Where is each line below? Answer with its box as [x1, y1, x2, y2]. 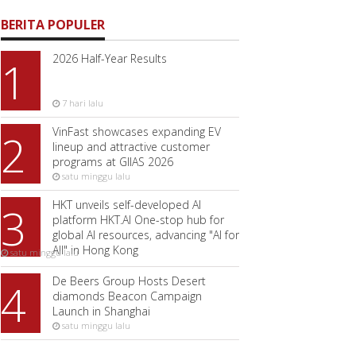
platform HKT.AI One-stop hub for [52, 212, 224, 227]
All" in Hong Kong [52, 242, 138, 257]
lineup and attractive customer [52, 139, 210, 154]
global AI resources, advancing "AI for [52, 227, 239, 242]
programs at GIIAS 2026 [52, 154, 173, 169]
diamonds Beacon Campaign [52, 288, 202, 304]
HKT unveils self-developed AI [52, 197, 201, 212]
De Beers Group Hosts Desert [52, 273, 206, 288]
